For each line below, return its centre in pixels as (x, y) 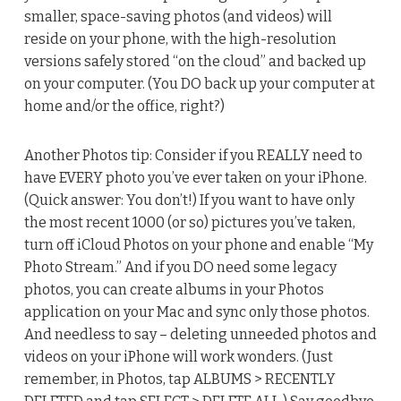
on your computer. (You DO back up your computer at (199, 83)
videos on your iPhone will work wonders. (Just (178, 356)
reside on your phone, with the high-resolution (180, 38)
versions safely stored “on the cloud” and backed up (195, 61)
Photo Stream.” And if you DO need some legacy (180, 267)
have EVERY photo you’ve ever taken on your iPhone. (195, 177)
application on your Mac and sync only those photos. (196, 311)
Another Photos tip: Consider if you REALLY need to (193, 155)
